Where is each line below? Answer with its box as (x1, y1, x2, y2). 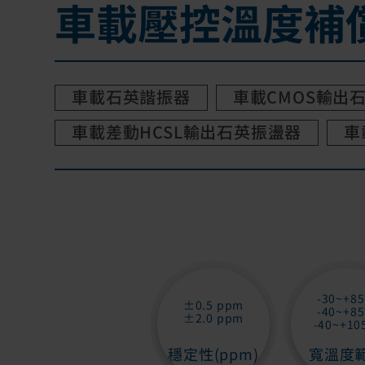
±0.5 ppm (182, 297, 244, 314)
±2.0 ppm (182, 310, 244, 327)
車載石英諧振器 (72, 85, 191, 109)
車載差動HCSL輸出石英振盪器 (72, 120, 302, 144)
